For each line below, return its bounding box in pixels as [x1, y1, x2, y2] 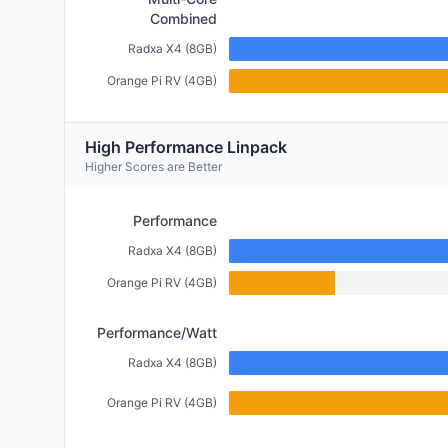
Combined [150, 10, 217, 27]
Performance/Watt [97, 324, 217, 341]
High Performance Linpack [85, 137, 287, 157]
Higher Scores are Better [85, 159, 222, 174]
